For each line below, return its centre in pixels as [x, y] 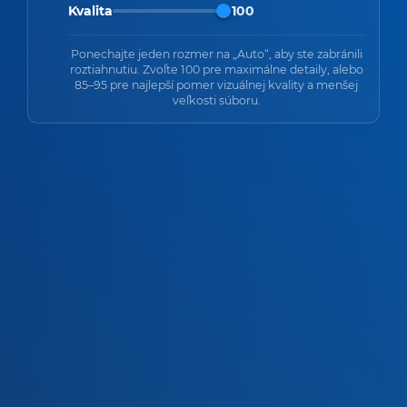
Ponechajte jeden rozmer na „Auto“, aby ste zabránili [216, 54]
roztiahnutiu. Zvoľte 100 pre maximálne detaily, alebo [216, 69]
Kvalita [90, 10]
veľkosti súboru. [216, 100]
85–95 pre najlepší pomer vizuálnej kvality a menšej [216, 84]
